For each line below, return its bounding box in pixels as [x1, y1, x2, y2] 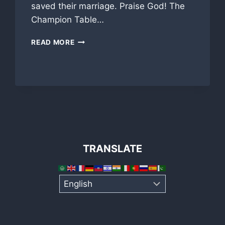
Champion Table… [31, 15, 104, 25]
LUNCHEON [74, 46, 116, 55]
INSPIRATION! [74, 67, 125, 76]
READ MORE [31, 38, 75, 47]
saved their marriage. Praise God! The [31, 1, 185, 12]
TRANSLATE [83, 143, 142, 155]
